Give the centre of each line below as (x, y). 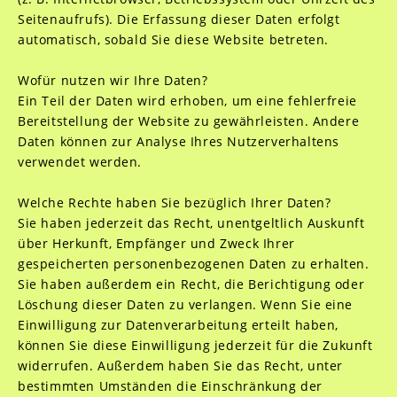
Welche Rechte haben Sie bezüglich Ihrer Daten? (174, 202)
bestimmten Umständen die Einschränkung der (170, 386)
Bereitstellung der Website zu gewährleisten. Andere (188, 121)
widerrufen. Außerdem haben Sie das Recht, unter (180, 366)
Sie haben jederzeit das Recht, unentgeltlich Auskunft (191, 223)
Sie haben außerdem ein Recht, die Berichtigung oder (191, 284)
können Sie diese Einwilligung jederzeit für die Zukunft (195, 345)
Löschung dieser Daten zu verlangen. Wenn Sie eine (185, 304)
